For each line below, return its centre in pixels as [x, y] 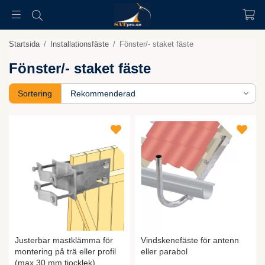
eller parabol [164, 252]
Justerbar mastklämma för [64, 241]
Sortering [35, 93]
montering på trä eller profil [65, 252]
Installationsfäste [80, 44]
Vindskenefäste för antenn [190, 241]
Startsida [24, 44]
